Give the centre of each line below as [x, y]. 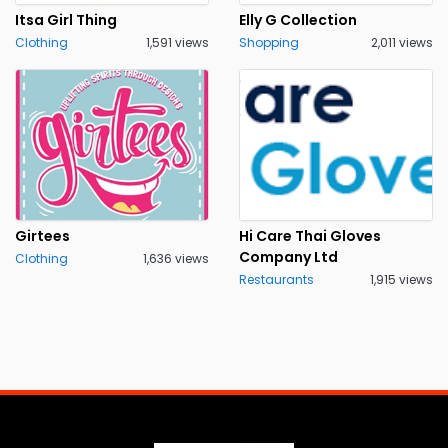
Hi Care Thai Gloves [310, 236]
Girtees [42, 236]
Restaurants [276, 279]
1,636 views [176, 258]
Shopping [269, 42]
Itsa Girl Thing [66, 20]
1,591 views [177, 42]
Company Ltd [288, 257]
